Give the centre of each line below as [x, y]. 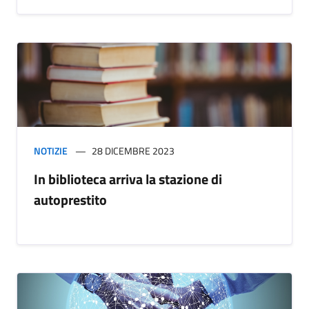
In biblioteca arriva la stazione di [128, 179]
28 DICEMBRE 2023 [133, 151]
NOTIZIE [51, 151]
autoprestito [70, 200]
